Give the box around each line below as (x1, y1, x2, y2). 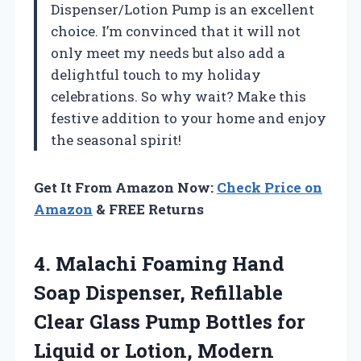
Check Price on (217, 177, 322, 197)
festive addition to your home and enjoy (51, 108, 326, 127)
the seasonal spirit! (51, 130, 181, 149)
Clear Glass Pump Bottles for (34, 308, 305, 334)
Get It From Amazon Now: (34, 177, 217, 197)
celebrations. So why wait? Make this (51, 86, 306, 106)
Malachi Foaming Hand (56, 250, 284, 276)
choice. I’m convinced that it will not (51, 21, 301, 40)
